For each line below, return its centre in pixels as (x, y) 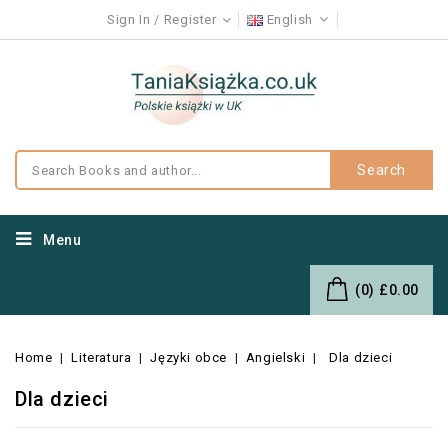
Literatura (101, 357)
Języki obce (188, 357)
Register (190, 19)
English (291, 19)
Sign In (129, 19)
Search (381, 170)
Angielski (275, 357)
